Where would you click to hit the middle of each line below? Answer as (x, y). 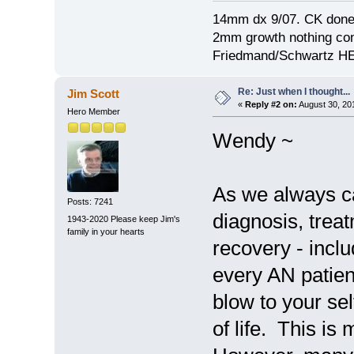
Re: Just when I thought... (294, 91)
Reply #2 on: (271, 104)
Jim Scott (94, 93)
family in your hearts (105, 231)
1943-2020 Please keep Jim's (123, 218)
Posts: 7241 (90, 202)
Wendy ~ (252, 140)
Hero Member (93, 111)
